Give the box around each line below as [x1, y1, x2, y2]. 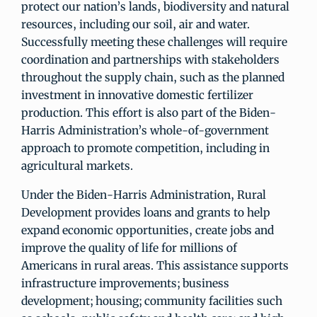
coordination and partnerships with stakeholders [21, 52, 279, 67]
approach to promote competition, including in [21, 141, 270, 155]
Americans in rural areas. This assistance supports [21, 258, 289, 272]
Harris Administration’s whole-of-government [21, 123, 269, 137]
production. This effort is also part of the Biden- [21, 105, 276, 120]
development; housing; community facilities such [21, 294, 282, 308]
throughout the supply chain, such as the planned [21, 70, 284, 84]
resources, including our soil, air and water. [21, 17, 250, 31]
